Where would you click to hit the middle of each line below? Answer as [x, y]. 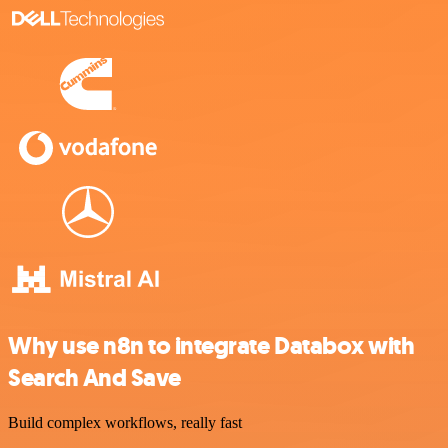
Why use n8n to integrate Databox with [211, 345]
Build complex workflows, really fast [125, 422]
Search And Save [94, 377]
